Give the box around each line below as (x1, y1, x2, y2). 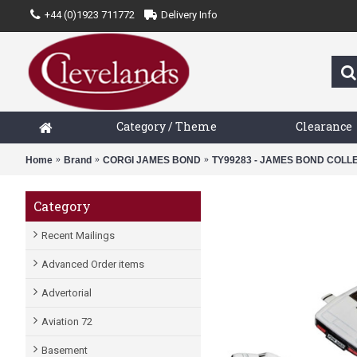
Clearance (295, 119, 352, 134)
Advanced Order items (41, 258, 144, 270)
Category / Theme (116, 119, 217, 134)
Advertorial (41, 287, 92, 299)
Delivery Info (161, 8, 218, 21)
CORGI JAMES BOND (103, 154, 201, 166)
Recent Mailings (41, 229, 115, 241)
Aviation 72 (41, 316, 92, 328)
